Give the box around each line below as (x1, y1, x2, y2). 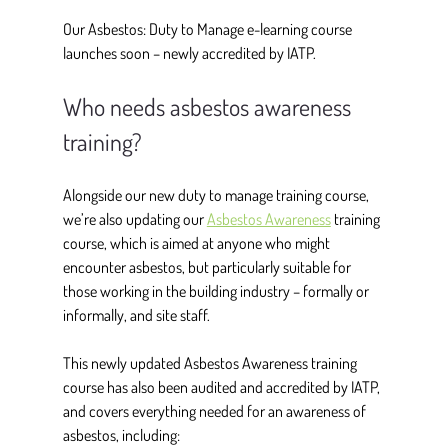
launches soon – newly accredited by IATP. (62, 43, 322, 64)
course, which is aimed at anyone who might (62, 233, 333, 254)
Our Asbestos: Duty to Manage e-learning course (62, 19, 355, 40)
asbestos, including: (62, 425, 180, 446)
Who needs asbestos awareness (62, 91, 356, 123)
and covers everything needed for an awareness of (62, 401, 369, 422)
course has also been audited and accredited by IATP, (62, 377, 383, 398)
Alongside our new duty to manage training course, (62, 185, 372, 206)
